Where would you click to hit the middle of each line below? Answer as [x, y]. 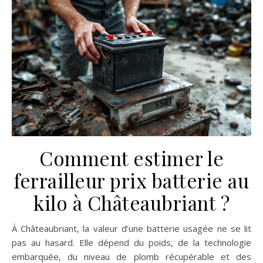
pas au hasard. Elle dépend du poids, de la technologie [131, 243]
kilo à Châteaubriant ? [131, 203]
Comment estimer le [131, 158]
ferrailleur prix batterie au [131, 181]
